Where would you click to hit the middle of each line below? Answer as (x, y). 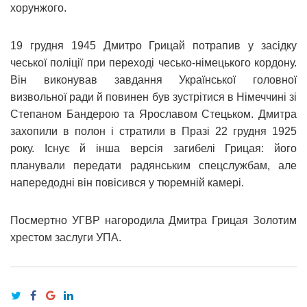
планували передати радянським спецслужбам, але (153, 165)
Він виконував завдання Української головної (153, 79)
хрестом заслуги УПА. (66, 237)
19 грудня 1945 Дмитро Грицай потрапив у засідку (153, 45)
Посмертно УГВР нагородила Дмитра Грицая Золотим (153, 220)
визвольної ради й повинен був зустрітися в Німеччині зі (153, 97)
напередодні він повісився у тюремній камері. (127, 182)
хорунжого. (38, 8)
